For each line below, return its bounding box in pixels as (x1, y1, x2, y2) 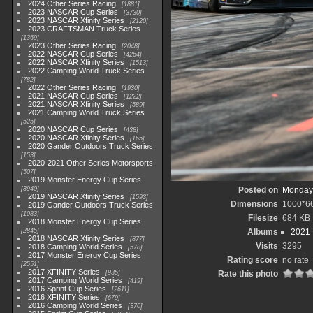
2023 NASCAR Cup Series (28, 8, 119, 16)
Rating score (226, 255, 278, 265)
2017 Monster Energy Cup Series (28, 251, 142, 259)
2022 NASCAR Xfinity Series (28, 58, 125, 66)
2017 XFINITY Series (28, 268, 101, 276)
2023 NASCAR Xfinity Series (28, 16, 125, 24)
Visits (255, 241, 278, 251)
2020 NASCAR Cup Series (28, 125, 119, 133)
